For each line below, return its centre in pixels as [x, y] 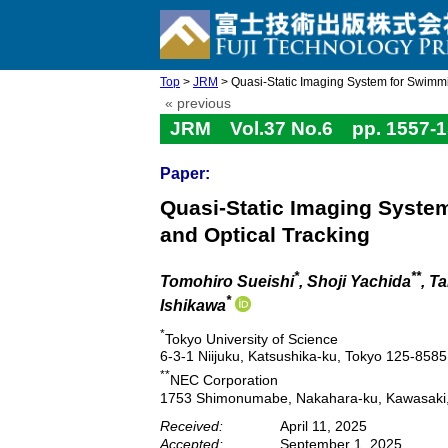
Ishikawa [193, 306]
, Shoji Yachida [355, 282]
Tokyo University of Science [251, 338]
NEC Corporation [224, 380]
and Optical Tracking [265, 234]
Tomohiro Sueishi [227, 282]
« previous [198, 103]
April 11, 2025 [323, 426]
